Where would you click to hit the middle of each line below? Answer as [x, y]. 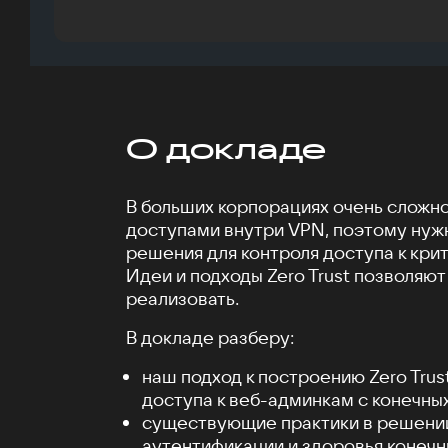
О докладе [227, 148]
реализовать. [182, 298]
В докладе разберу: [210, 337]
